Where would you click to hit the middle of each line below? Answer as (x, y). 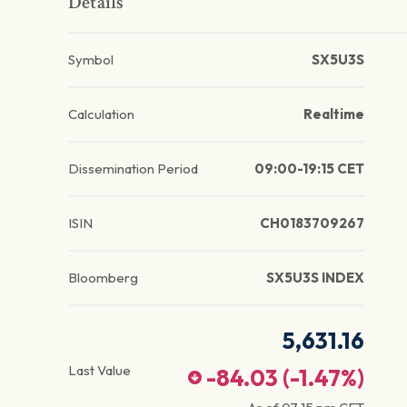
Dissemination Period (133, 169)
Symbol (91, 60)
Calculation (101, 114)
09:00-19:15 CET (309, 169)
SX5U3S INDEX (315, 278)
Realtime (333, 114)
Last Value (99, 371)
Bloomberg (103, 278)
